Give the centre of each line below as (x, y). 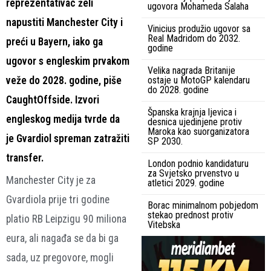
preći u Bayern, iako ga (54, 41)
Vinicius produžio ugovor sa (199, 28)
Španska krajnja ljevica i (192, 112)
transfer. (25, 158)
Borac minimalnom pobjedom (203, 205)
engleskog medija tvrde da (63, 119)
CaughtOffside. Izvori (53, 100)
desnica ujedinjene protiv (195, 122)
